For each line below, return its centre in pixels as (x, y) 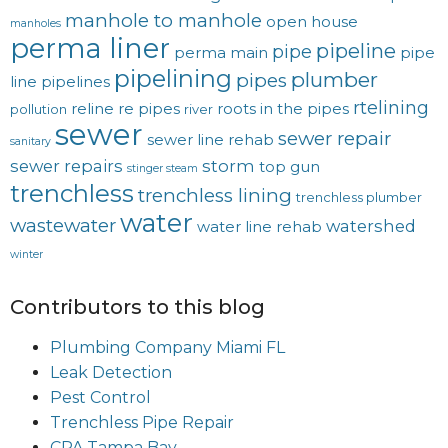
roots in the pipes (283, 109)
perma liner (90, 49)
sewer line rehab (210, 140)
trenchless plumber (359, 197)
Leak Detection (111, 373)
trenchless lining (215, 196)
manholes (35, 24)
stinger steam (162, 169)
